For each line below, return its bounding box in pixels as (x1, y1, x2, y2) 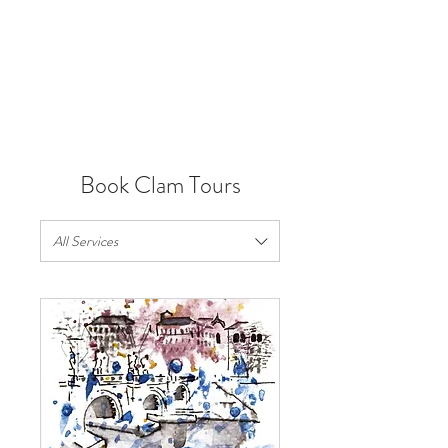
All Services (53, 230, 118, 251)
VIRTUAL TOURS (73, 9, 177, 29)
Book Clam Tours (79, 168, 241, 202)
